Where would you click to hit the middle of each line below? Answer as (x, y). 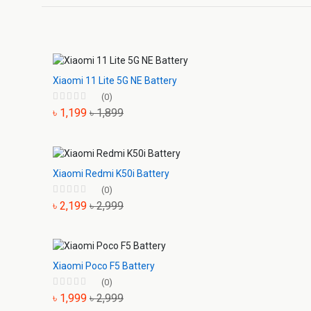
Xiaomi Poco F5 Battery (104, 266)
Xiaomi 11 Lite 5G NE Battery (115, 80)
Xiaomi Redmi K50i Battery (111, 173)
